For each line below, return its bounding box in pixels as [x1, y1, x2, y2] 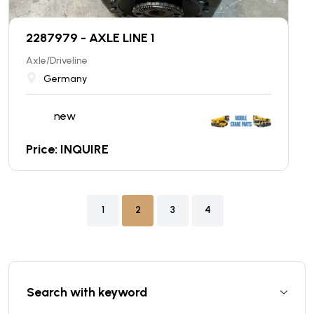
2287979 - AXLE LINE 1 [26, 29, 155, 46]
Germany [43, 72, 87, 85]
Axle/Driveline [26, 54, 88, 67]
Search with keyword [27, 284, 147, 300]
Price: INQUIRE [26, 141, 109, 157]
